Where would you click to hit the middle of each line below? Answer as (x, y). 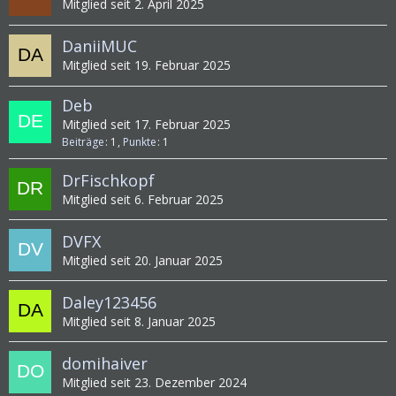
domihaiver (105, 363)
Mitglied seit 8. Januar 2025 (139, 321)
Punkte (140, 142)
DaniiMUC (99, 46)
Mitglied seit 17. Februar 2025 (146, 124)
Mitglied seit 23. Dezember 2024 (154, 382)
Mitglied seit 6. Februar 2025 (143, 199)
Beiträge (83, 142)
